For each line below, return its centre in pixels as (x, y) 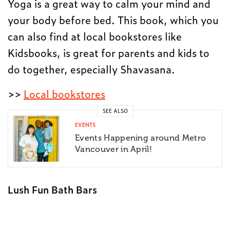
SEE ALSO (115, 111)
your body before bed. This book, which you (113, 19)
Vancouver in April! (114, 149)
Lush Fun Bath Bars (52, 189)
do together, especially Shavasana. (92, 69)
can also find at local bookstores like (95, 36)
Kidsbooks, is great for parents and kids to (109, 52)
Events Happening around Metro (141, 138)
